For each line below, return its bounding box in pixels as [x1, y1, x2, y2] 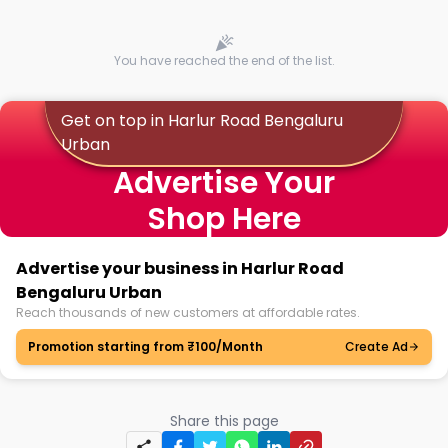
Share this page [169, 411, 279, 431]
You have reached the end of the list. [113, 52, 335, 69]
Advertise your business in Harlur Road [16, 257, 344, 280]
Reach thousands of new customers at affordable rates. [16, 304, 360, 321]
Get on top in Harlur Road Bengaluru [60, 109, 343, 132]
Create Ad [345, 338, 408, 355]
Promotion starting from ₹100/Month [28, 338, 263, 355]
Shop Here [147, 198, 301, 240]
